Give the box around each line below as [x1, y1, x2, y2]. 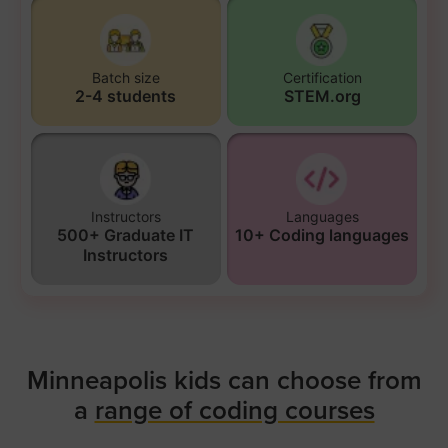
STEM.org [283, 85, 361, 106]
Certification [282, 68, 362, 86]
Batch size [91, 68, 160, 86]
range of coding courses [94, 391, 375, 429]
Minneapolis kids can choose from [26, 361, 422, 399]
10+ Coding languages [235, 224, 410, 245]
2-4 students [75, 85, 177, 106]
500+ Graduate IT [57, 224, 195, 245]
